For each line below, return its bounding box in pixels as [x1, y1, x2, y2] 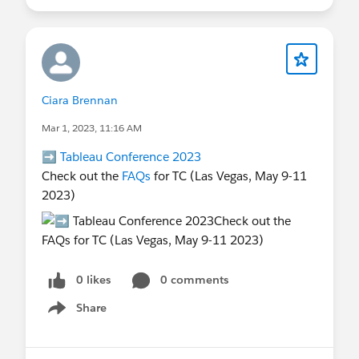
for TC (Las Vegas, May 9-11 [151, 167, 307, 184]
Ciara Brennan [42, 92, 118, 107]
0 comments [160, 272, 228, 287]
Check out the [42, 167, 122, 184]
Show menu [42, 309, 107, 324]
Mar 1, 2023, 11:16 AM [42, 120, 142, 135]
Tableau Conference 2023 [60, 148, 201, 164]
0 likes [76, 272, 111, 287]
